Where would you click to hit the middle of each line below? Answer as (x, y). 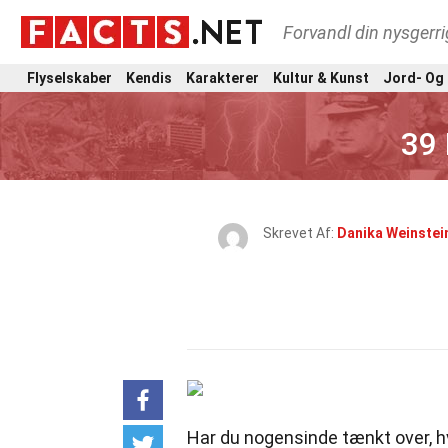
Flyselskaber (69, 77)
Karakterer (222, 77)
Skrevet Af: (300, 233)
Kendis (149, 77)
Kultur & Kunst (321, 77)
